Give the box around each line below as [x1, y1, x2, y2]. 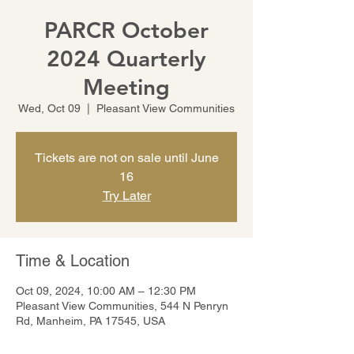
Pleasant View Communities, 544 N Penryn [16, 299, 228, 312]
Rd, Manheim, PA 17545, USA [16, 314, 165, 327]
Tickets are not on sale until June [34, 150, 219, 165]
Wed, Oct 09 [18, 102, 81, 115]
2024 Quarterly [47, 45, 206, 72]
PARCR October [44, 17, 209, 43]
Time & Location [16, 251, 130, 270]
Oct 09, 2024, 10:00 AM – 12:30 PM [16, 284, 196, 297]
